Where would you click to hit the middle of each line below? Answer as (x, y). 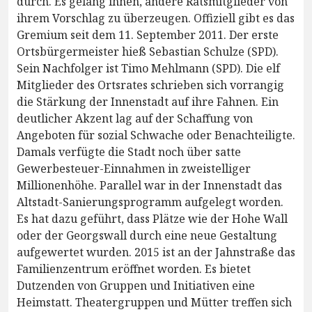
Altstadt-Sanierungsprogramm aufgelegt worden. (150, 202)
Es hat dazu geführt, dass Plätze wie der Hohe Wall (152, 219)
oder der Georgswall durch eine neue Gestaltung (147, 236)
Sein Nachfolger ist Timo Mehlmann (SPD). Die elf (148, 69)
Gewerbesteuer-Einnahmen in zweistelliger (134, 169)
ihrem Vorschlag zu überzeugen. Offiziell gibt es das (156, 18)
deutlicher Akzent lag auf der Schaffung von (135, 119)
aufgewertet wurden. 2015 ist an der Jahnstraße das (156, 252)
